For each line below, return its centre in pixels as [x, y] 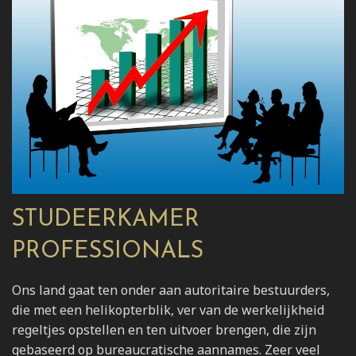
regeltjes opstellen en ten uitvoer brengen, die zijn [164, 329]
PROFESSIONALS [108, 251]
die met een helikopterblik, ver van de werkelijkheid [168, 310]
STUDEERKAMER [106, 219]
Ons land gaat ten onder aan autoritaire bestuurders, [171, 290]
